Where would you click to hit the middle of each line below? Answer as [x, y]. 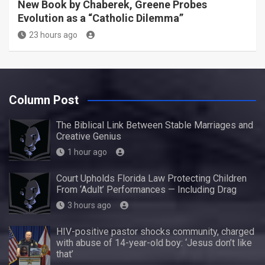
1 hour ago [87, 152]
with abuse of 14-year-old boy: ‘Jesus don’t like [154, 243]
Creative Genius [89, 136]
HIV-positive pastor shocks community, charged [155, 232]
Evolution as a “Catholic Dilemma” [101, 18]
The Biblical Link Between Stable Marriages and [155, 125]
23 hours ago [53, 35]
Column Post [44, 100]
